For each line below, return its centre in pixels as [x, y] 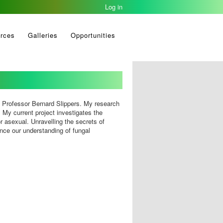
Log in [114, 7]
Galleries [43, 35]
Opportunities [93, 35]
